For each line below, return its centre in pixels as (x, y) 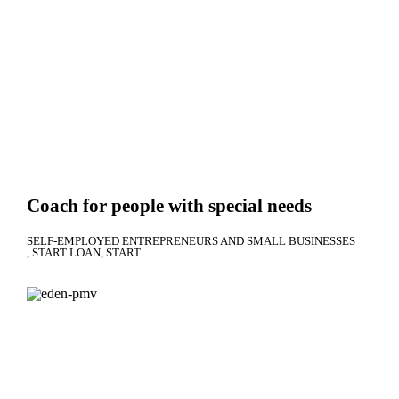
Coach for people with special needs (169, 205)
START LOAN (66, 252)
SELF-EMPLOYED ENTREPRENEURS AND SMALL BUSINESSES (191, 240)
